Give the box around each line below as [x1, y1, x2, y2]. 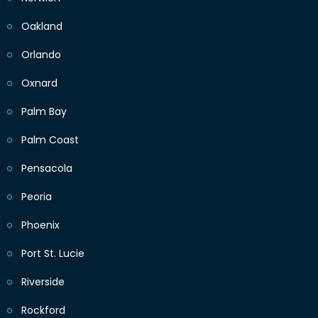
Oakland [21, 19, 62, 34]
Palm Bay [21, 104, 67, 119]
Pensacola [21, 161, 72, 176]
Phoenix [21, 218, 60, 233]
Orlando [21, 48, 61, 62]
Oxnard [21, 76, 57, 91]
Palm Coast [21, 133, 79, 148]
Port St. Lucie [21, 246, 84, 261]
